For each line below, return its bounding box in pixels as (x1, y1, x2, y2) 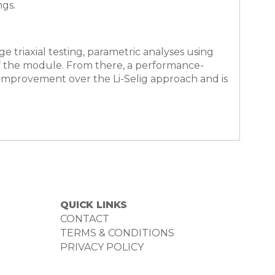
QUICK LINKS (60, 199, 128, 211)
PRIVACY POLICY (60, 241, 144, 253)
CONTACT (60, 213, 109, 225)
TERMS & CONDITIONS (60, 227, 174, 239)
